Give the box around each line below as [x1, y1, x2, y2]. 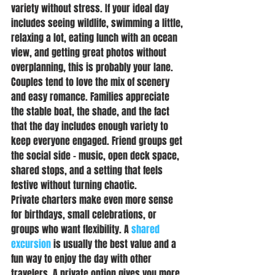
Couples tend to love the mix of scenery [11, 75, 172, 89]
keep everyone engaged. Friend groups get [11, 134, 185, 148]
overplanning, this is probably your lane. [11, 60, 173, 74]
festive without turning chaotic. [11, 178, 137, 192]
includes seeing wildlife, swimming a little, [11, 16, 185, 30]
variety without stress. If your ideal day [11, 1, 171, 15]
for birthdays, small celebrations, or [11, 207, 159, 222]
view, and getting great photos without [11, 45, 169, 60]
